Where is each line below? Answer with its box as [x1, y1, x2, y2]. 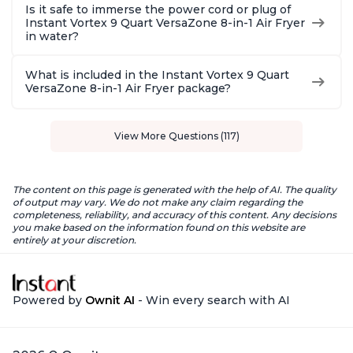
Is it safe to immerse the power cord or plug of [25, 2, 291, 17]
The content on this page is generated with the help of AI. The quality [13, 183, 336, 195]
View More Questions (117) [113, 129, 240, 142]
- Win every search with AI [135, 292, 290, 307]
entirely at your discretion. [13, 233, 136, 246]
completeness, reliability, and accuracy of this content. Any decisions [13, 208, 336, 221]
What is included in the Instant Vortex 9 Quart [25, 67, 289, 82]
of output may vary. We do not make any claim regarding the [13, 195, 303, 208]
